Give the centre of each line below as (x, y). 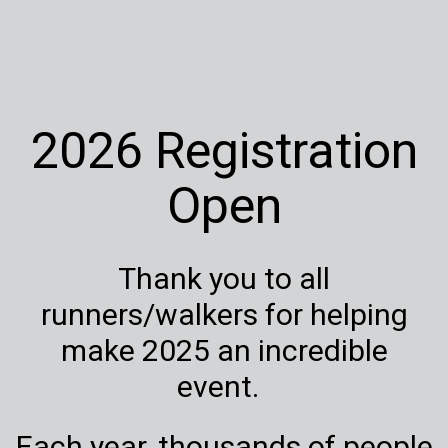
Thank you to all (224, 278)
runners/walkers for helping (224, 314)
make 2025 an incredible (224, 350)
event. (218, 386)
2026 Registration (224, 150)
